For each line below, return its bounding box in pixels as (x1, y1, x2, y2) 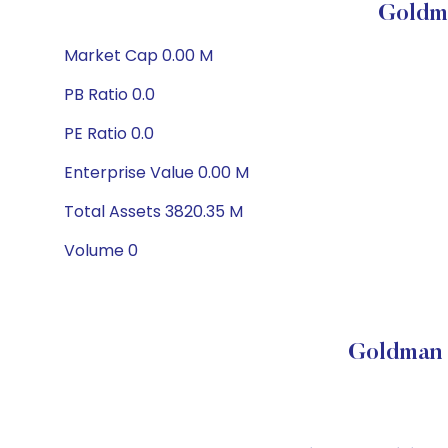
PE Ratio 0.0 (64, 122, 154, 145)
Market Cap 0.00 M (64, 44, 213, 67)
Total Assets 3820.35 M (64, 200, 243, 223)
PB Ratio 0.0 (64, 83, 155, 106)
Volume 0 (64, 239, 138, 262)
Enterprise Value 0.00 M (64, 161, 249, 184)
